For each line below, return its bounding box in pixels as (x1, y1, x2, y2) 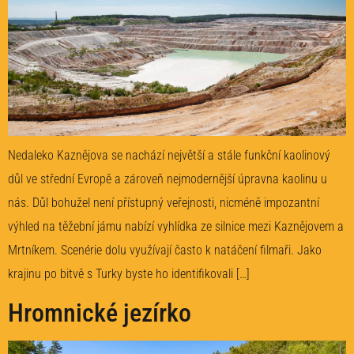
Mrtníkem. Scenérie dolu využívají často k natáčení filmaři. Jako (8, 243, 322, 258)
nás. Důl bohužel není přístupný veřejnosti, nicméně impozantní (8, 195, 319, 211)
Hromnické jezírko (8, 297, 191, 328)
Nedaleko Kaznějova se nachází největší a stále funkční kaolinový (8, 148, 330, 164)
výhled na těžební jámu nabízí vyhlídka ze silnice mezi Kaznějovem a (8, 219, 344, 235)
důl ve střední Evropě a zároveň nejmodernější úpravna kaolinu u (8, 171, 327, 187)
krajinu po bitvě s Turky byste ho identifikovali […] (8, 266, 250, 282)
